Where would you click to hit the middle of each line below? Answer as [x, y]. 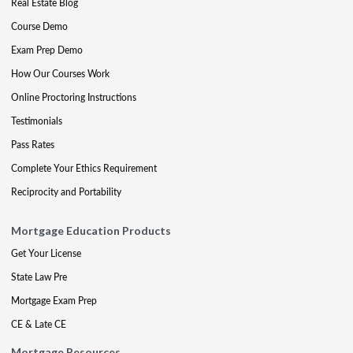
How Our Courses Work [60, 74]
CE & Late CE [39, 324]
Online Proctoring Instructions [74, 97]
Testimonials [37, 121]
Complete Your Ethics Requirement [84, 168]
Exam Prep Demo [47, 50]
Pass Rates [33, 145]
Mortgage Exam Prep [54, 301]
